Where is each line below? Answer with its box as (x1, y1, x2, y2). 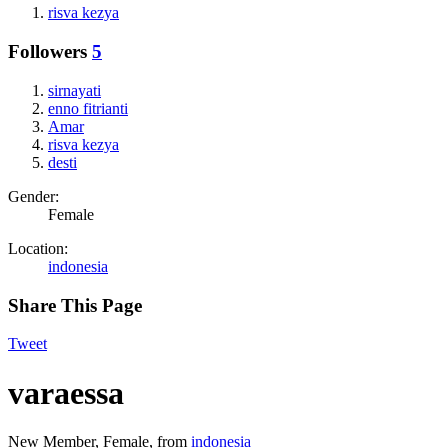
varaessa (8, 374, 124, 411)
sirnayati (48, 81, 101, 99)
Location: (8, 239, 68, 257)
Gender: (8, 187, 59, 205)
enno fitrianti (48, 99, 128, 117)
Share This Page (8, 294, 142, 316)
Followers (8, 41, 87, 63)
